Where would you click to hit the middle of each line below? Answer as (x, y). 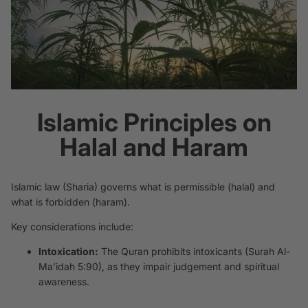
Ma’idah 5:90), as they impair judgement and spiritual (159, 267)
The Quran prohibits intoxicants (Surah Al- (194, 252)
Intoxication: (68, 252)
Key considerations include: (72, 227)
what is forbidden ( (53, 202)
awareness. (64, 282)
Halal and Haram (154, 147)
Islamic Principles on (154, 122)
